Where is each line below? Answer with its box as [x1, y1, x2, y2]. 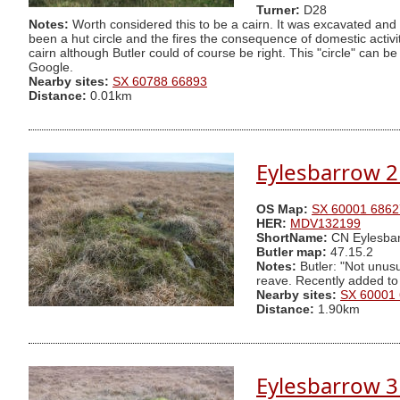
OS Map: [256, 203, 308, 217]
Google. [29, 61, 73, 75]
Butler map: [256, 246, 330, 260]
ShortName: [256, 231, 328, 246]
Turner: [256, 4, 304, 18]
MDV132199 [290, 217, 361, 231]
